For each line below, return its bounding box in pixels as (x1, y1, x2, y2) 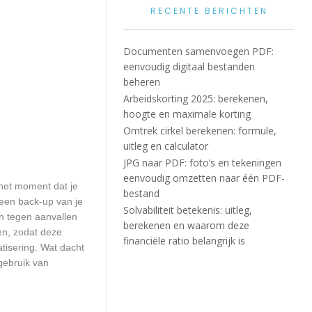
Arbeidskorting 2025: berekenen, (123, 92, 269, 105)
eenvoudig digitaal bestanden (123, 60, 256, 73)
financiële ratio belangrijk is (123, 234, 246, 247)
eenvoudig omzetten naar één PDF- (123, 171, 286, 185)
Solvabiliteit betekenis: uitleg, (123, 203, 253, 217)
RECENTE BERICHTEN (150, 5, 268, 17)
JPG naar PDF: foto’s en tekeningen (123, 156, 282, 169)
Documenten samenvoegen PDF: (123, 45, 274, 58)
